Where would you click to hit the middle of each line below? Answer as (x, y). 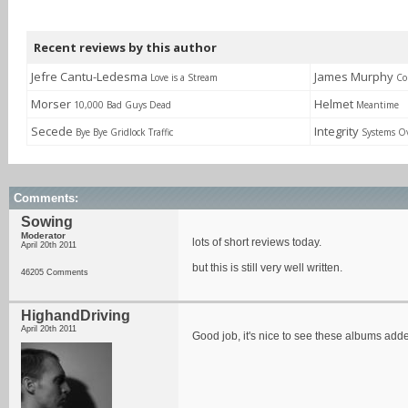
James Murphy (355, 76)
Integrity (338, 131)
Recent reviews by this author (125, 47)
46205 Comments (55, 272)
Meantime (377, 105)
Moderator (43, 235)
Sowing (47, 222)
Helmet (335, 104)
